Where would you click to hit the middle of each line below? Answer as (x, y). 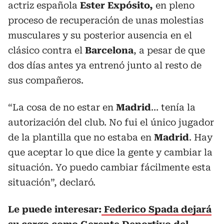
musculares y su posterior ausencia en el (100, 35)
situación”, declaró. (52, 182)
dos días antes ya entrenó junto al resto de (105, 65)
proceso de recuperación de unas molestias (106, 20)
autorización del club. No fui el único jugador (111, 122)
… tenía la (173, 107)
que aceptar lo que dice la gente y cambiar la (110, 152)
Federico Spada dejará (156, 209)
